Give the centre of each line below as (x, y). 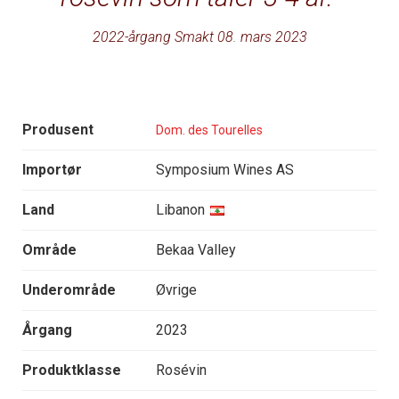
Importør (52, 170)
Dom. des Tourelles (209, 130)
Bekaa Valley (196, 250)
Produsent (58, 130)
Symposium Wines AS (225, 170)
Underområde (69, 290)
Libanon (180, 210)
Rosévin (181, 370)
